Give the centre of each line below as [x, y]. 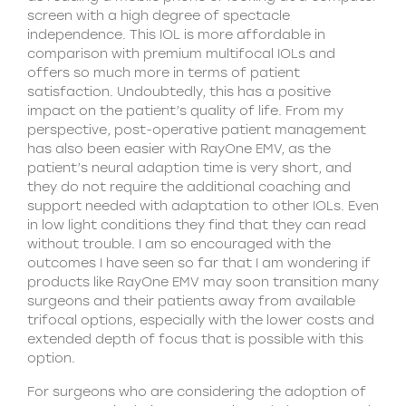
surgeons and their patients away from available [191, 301]
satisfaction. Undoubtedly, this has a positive [179, 92]
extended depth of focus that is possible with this [195, 339]
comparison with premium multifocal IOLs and [181, 53]
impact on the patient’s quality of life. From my [185, 111]
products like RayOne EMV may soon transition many [203, 282]
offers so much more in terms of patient [164, 72]
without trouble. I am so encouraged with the [179, 244]
